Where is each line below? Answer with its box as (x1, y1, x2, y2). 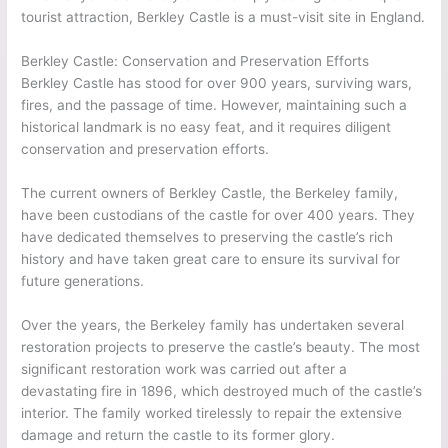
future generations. (21, 273, 145, 290)
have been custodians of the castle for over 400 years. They (21, 207, 416, 224)
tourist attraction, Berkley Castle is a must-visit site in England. (21, 9, 426, 26)
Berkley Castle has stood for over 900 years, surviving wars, (21, 75, 413, 92)
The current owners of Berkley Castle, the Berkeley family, (21, 185, 399, 202)
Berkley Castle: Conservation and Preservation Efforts (21, 53, 370, 70)
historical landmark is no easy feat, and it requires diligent (21, 119, 392, 136)
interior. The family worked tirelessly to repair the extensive (21, 405, 403, 422)
